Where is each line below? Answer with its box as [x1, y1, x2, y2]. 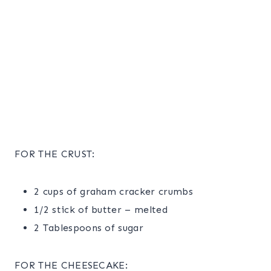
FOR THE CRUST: [15, 148, 95, 160]
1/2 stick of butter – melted [34, 203, 168, 215]
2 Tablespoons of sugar [34, 221, 144, 233]
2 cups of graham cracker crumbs [34, 185, 193, 197]
